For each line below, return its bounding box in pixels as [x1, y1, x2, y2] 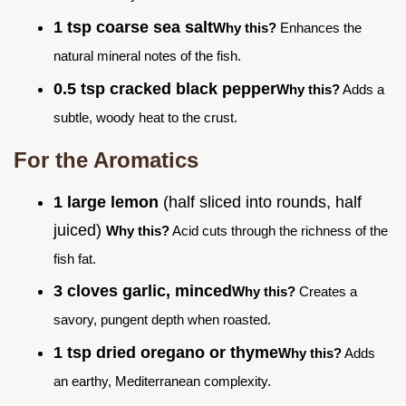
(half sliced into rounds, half [159, 192, 362, 211]
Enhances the [276, 19, 362, 35]
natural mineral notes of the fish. [53, 47, 241, 63]
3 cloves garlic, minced [53, 282, 232, 301]
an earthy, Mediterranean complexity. [53, 372, 271, 389]
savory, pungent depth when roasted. [53, 312, 271, 328]
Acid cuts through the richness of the [169, 222, 388, 238]
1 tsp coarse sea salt [53, 17, 213, 36]
